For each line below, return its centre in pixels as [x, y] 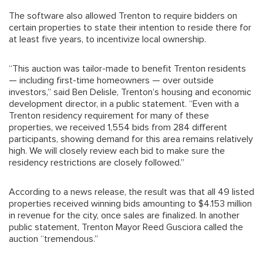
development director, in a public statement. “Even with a [124, 104]
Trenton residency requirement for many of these [109, 115]
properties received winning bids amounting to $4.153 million [130, 203]
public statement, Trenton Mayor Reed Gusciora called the [126, 227]
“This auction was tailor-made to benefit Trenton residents [127, 68]
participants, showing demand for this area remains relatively [131, 139]
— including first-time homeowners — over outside [111, 80]
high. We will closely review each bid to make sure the [117, 151]
